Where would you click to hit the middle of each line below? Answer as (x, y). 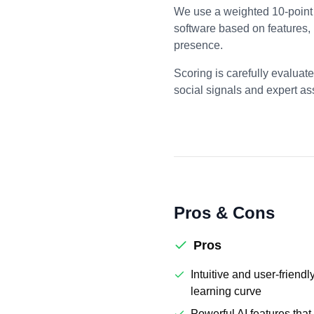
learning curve (226, 291)
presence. (198, 45)
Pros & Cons (224, 213)
